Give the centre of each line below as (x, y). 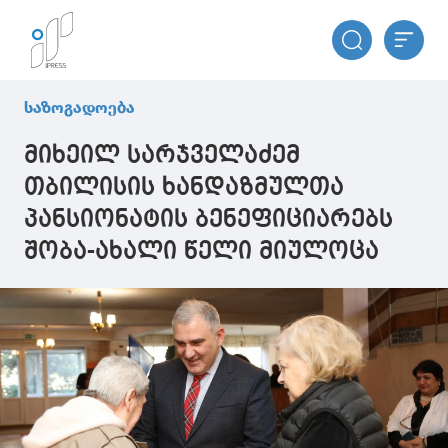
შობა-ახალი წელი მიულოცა (201, 252)
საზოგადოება (79, 107)
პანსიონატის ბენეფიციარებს (208, 220)
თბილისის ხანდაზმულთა (184, 188)
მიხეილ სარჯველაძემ (162, 156)
